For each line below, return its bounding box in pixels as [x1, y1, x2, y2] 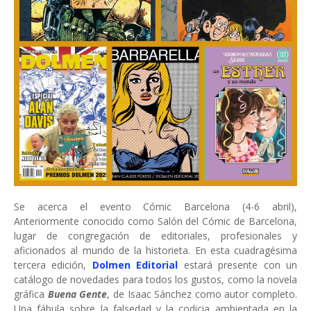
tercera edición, [14, 258, 92, 271]
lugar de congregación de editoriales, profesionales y [14, 229, 297, 242]
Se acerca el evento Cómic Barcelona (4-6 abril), [14, 200, 297, 213]
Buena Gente [47, 287, 108, 301]
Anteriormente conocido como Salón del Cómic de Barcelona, [14, 215, 297, 228]
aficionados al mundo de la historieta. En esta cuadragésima [14, 244, 297, 257]
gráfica [14, 287, 48, 301]
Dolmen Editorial [92, 258, 178, 271]
